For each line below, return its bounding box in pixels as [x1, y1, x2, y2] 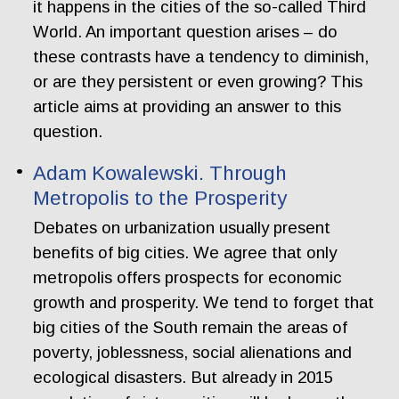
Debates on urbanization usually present [33, 218, 331, 238]
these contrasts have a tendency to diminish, [33, 47, 370, 66]
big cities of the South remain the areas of [33, 318, 348, 338]
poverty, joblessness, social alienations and [33, 343, 353, 362]
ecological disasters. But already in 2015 [33, 368, 334, 387]
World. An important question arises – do [33, 22, 338, 41]
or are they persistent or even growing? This [33, 72, 363, 91]
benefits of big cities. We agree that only [33, 243, 338, 263]
